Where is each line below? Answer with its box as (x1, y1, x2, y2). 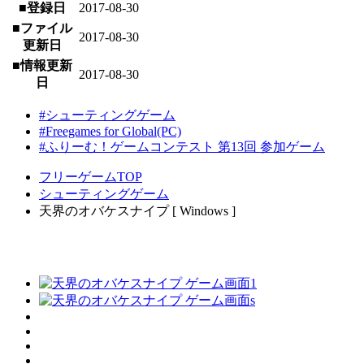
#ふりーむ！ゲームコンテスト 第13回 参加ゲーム (39, 140, 325, 154)
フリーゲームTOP (39, 170, 142, 184)
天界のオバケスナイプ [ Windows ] (39, 204, 236, 219)
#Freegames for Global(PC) (39, 124, 181, 139)
